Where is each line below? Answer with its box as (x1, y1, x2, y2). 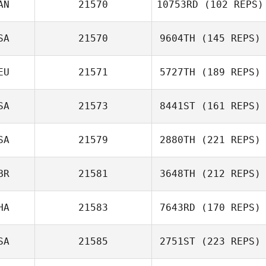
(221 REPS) (195, 134, 261, 145)
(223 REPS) (195, 236, 261, 247)
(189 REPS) (195, 66, 261, 78)
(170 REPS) (195, 202, 261, 213)
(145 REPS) (195, 33, 261, 44)
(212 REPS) (195, 168, 261, 179)
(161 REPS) (195, 100, 261, 112)
